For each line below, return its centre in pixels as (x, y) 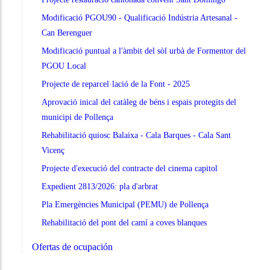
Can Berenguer (67, 33)
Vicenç (53, 151)
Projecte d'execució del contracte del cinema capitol (130, 169)
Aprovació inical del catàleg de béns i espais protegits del (139, 102)
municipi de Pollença (77, 118)
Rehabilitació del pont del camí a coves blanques (124, 223)
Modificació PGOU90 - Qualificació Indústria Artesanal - (140, 18)
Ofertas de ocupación (72, 247)
